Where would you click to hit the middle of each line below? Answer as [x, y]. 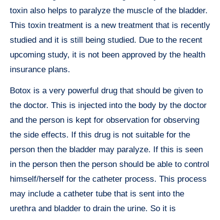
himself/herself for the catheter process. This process [108, 179]
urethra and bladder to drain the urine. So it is [93, 209]
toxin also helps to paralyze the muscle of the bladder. [109, 11]
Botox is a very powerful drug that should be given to [106, 91]
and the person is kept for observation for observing [105, 120]
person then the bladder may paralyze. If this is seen [106, 150]
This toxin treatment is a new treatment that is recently [110, 26]
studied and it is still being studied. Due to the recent [106, 40]
